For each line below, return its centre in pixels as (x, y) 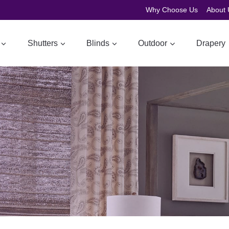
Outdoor (153, 43)
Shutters (42, 43)
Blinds (98, 43)
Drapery (211, 43)
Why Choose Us (171, 10)
